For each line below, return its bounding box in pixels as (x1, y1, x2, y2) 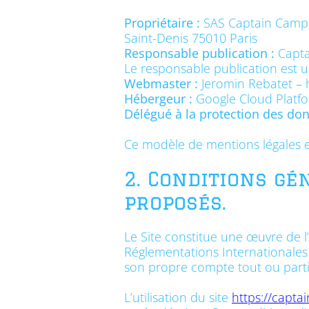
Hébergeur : (124, 90, 193, 108)
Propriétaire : (124, 14, 201, 32)
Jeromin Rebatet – (198, 74, 306, 92)
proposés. (124, 191, 227, 213)
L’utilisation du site (124, 288, 232, 306)
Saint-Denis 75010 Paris (124, 29, 258, 47)
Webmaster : (124, 74, 199, 92)
